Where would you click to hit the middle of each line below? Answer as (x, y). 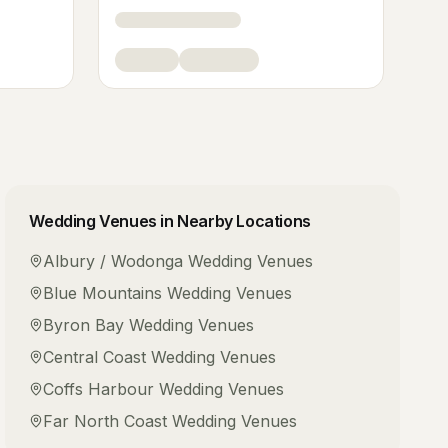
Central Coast (95, 357)
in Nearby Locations (233, 221)
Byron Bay (84, 325)
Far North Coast (105, 421)
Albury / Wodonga (113, 261)
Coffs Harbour (99, 389)
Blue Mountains (103, 293)
